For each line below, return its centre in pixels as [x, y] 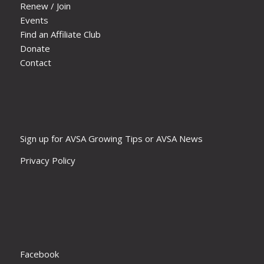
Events [34, 20]
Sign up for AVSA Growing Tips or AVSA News [111, 138]
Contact [35, 62]
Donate [35, 48]
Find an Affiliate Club [60, 34]
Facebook [39, 254]
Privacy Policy [47, 160]
